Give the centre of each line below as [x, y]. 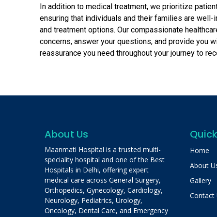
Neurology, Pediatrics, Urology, [93, 200]
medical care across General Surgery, [103, 180]
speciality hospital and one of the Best [105, 159]
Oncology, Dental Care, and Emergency [106, 210]
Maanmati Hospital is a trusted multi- [103, 149]
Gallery [201, 180]
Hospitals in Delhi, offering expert [97, 170]
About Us [66, 134]
